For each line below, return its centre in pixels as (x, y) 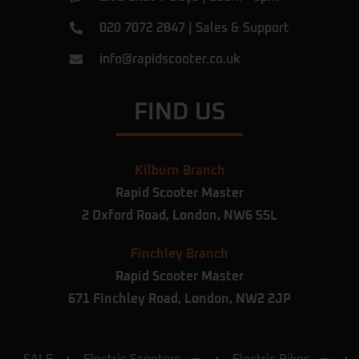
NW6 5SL (250, 216)
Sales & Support (242, 28)
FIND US (179, 112)
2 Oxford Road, (127, 216)
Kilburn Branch (179, 171)
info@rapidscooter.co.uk (170, 59)
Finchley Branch (179, 254)
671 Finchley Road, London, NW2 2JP (179, 299)
